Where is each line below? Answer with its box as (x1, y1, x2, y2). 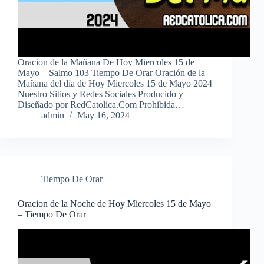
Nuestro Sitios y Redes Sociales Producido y (18, 89, 183, 100)
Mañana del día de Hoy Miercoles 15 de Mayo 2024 (18, 78, 212, 89)
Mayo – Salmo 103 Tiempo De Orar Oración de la (18, 68, 205, 78)
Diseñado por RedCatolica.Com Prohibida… (18, 100, 184, 110)
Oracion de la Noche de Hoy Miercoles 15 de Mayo (18, 199, 211, 209)
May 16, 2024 (77, 110, 130, 121)
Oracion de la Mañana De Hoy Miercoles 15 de (18, 57, 194, 68)
